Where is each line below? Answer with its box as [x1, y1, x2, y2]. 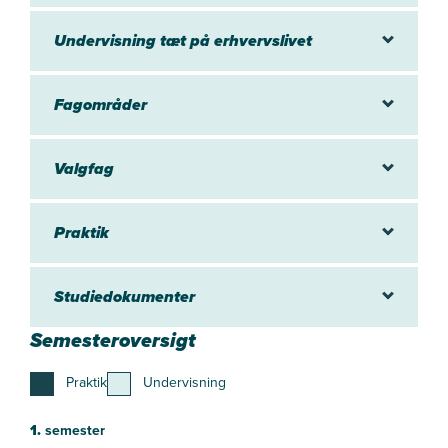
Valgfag [54, 156, 114, 180]
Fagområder [54, 92, 147, 116]
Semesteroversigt [30, 325, 196, 355]
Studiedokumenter [54, 284, 195, 308]
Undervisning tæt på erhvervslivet [54, 28, 312, 52]
